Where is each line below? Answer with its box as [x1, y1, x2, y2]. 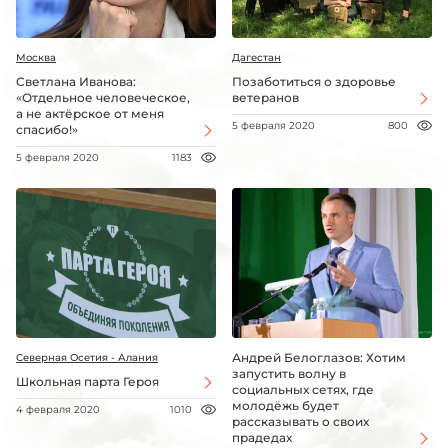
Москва [16, 51, 56, 64]
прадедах [232, 430, 292, 445]
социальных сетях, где [232, 382, 374, 397]
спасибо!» [16, 122, 78, 137]
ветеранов [232, 90, 299, 105]
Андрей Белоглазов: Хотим [232, 350, 406, 365]
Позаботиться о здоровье [232, 74, 396, 89]
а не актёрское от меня [16, 106, 164, 121]
